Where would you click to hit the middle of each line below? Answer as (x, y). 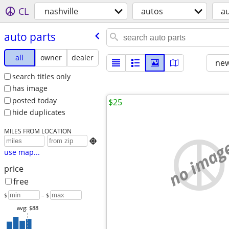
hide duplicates (39, 112)
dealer (83, 57)
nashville (61, 11)
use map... (22, 152)
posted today (34, 100)
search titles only (41, 76)
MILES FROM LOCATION (38, 131)
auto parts (30, 37)
